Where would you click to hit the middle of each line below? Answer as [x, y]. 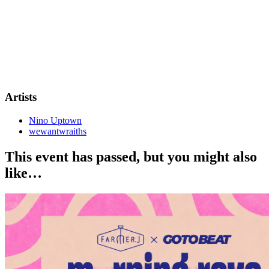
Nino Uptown [55, 121]
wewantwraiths [58, 131]
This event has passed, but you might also [131, 157]
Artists [21, 97]
